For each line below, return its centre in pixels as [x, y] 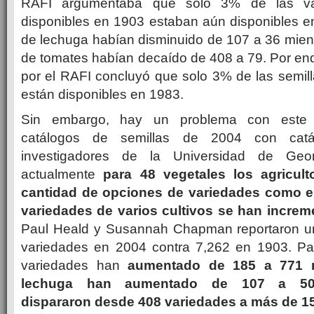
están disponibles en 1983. [102, 94]
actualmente [62, 174]
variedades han [74, 265]
